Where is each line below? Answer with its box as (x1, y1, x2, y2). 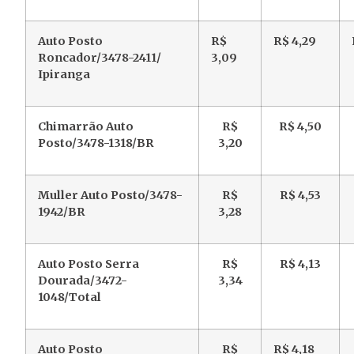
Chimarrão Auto (38, 119, 134, 134)
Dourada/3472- (38, 273, 127, 288)
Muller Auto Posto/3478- (38, 188, 183, 203)
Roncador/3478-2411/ (38, 51, 161, 66)
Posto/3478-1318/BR (38, 136, 154, 151)
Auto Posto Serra (38, 257, 139, 272)
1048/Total (38, 290, 101, 305)
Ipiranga (38, 67, 90, 82)
